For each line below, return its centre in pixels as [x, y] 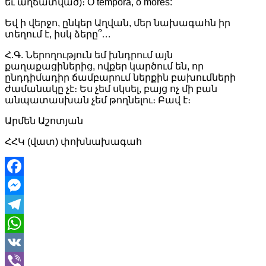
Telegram [24, 223]
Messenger [28, 204]
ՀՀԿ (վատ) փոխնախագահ [73, 141]
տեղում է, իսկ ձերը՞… [58, 34]
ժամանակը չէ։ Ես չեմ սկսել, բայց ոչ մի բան [111, 88]
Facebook [26, 185]
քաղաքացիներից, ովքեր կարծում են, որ [104, 66]
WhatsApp [27, 242]
